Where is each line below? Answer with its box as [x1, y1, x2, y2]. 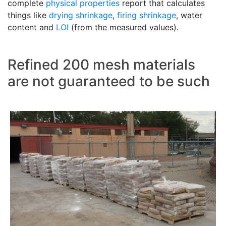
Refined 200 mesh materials [8, 55, 195, 73]
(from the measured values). [69, 22, 179, 32]
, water [176, 10, 202, 20]
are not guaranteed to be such [8, 72, 210, 90]
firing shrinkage [117, 10, 176, 20]
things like [8, 10, 49, 20]
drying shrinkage [49, 10, 112, 20]
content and [8, 22, 56, 32]
